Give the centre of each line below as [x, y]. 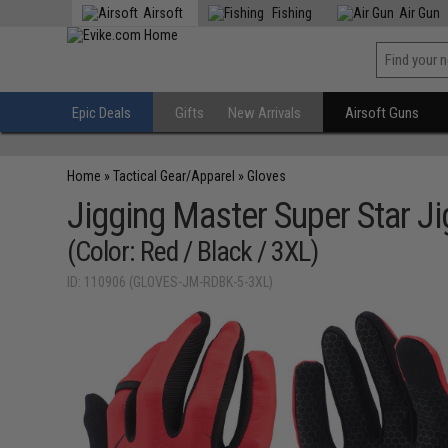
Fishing [291, 13]
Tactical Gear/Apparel [174, 176]
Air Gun [420, 13]
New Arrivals [265, 113]
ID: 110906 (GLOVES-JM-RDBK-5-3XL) [170, 282]
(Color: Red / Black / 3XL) [193, 251]
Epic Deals [102, 113]
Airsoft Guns [382, 113]
